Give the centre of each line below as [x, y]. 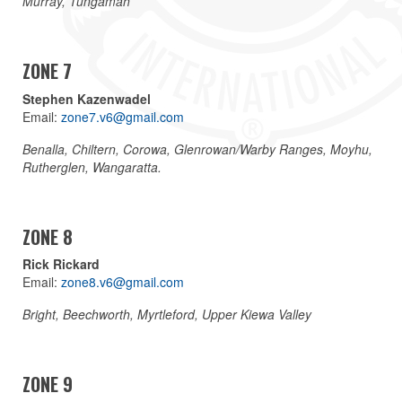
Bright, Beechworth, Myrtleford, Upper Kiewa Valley [167, 315]
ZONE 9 [48, 385]
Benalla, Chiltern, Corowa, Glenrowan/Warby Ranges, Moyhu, [197, 149]
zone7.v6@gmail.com [122, 116]
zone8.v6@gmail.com [122, 282]
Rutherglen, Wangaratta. [92, 166]
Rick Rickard [61, 264]
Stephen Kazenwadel [87, 98]
